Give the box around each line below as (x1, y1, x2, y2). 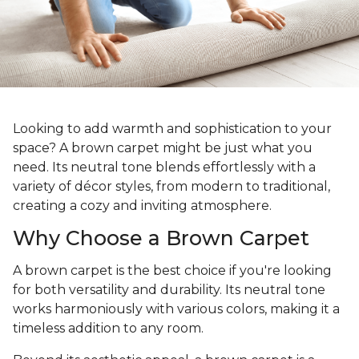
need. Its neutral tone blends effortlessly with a (13, 159, 316, 175)
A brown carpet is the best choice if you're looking (13, 263, 332, 279)
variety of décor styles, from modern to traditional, (13, 179, 330, 195)
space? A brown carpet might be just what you (13, 140, 313, 156)
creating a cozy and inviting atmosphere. (13, 198, 272, 214)
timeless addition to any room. (13, 321, 207, 337)
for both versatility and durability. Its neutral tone (13, 282, 325, 298)
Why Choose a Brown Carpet (13, 226, 309, 251)
